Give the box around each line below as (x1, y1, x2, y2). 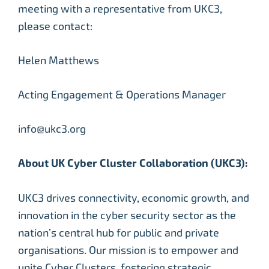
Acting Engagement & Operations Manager (18, 88, 226, 101)
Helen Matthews (18, 54, 99, 67)
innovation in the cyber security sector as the (18, 209, 236, 222)
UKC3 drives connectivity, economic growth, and (18, 192, 249, 205)
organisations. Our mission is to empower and (18, 244, 238, 257)
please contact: (18, 20, 92, 33)
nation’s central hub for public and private (18, 226, 219, 240)
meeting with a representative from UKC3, (18, 2, 222, 16)
